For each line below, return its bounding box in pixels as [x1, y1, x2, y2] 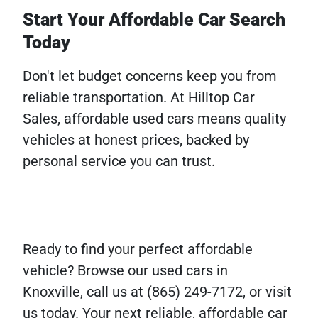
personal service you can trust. [23, 153, 215, 170]
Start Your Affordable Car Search [23, 9, 285, 31]
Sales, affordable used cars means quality [23, 110, 286, 128]
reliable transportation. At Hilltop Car [23, 89, 255, 106]
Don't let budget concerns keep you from [23, 67, 277, 85]
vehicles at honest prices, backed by [23, 131, 249, 149]
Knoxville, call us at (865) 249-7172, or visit [23, 283, 292, 301]
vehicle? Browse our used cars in [23, 262, 228, 280]
